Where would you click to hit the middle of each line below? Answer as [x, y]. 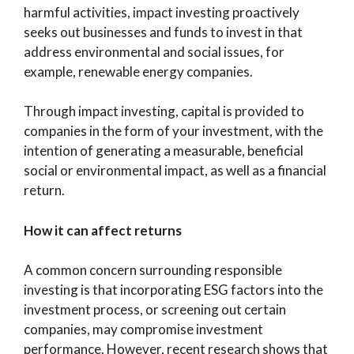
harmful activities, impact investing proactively [162, 12]
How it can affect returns [103, 230]
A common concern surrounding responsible [153, 270]
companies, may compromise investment [143, 329]
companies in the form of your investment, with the [173, 131]
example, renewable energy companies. [138, 71]
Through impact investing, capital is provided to [164, 111]
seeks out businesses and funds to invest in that [163, 32]
